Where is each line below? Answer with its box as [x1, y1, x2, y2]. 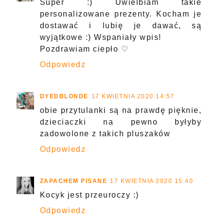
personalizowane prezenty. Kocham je [39, 10, 202, 18]
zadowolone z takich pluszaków [39, 129, 171, 138]
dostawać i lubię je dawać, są [39, 21, 202, 30]
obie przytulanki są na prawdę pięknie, [39, 106, 202, 115]
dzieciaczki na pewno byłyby [39, 118, 202, 127]
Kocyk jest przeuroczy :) [39, 191, 139, 200]
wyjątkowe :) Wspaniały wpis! [39, 33, 162, 42]
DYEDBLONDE [39, 93, 89, 100]
